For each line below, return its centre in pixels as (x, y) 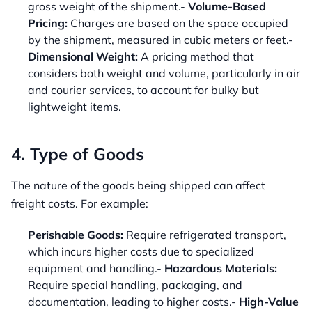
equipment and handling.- (96, 268)
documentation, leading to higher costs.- (133, 302)
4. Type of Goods (78, 154)
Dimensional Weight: (83, 57)
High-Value (269, 302)
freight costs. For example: (80, 204)
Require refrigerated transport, (205, 235)
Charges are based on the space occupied (178, 23)
